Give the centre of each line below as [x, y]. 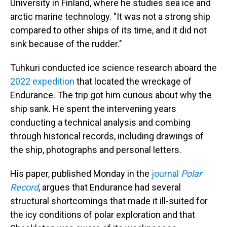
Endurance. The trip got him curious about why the [111, 95]
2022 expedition [42, 81]
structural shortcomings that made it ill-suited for [109, 201]
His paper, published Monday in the [81, 174]
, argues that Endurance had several [110, 187]
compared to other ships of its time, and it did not [108, 30]
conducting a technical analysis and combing [100, 122]
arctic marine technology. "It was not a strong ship [110, 16]
